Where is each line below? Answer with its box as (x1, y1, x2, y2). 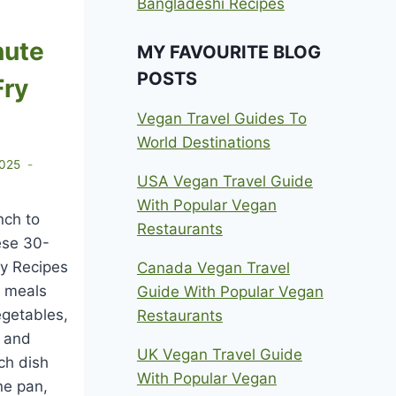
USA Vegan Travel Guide (136, 171, 313, 190)
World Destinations (136, 133, 270, 151)
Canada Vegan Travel (136, 258, 290, 277)
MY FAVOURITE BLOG (136, 41, 321, 63)
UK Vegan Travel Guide (136, 345, 302, 363)
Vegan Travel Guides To (136, 109, 307, 127)
